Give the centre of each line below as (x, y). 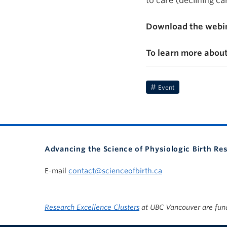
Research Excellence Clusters (92, 207)
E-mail (56, 171)
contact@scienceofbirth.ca (115, 171)
